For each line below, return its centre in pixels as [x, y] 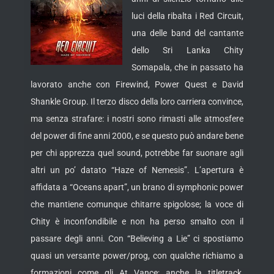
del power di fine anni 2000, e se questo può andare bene [137, 136]
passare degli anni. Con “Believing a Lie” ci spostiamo [137, 239]
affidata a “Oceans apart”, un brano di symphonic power [137, 187]
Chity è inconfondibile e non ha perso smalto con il [137, 222]
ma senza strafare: [69, 119]
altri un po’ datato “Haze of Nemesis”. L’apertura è [137, 170]
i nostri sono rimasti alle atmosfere [175, 119]
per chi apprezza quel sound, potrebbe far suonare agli [137, 153]
